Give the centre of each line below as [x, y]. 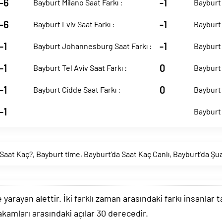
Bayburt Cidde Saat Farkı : [77, 89]
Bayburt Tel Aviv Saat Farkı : [80, 68]
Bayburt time [58, 154]
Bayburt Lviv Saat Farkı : [74, 24]
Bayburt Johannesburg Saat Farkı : [93, 46]
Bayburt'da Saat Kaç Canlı [127, 154]
